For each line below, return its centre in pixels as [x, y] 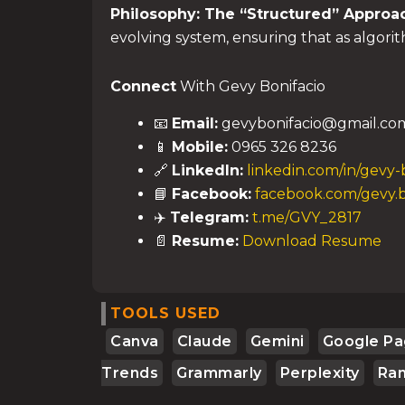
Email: [195, 123]
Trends [130, 372]
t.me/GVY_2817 [307, 217]
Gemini [277, 341]
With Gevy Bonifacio [251, 86]
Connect [143, 86]
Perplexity [320, 372]
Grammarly [219, 372]
